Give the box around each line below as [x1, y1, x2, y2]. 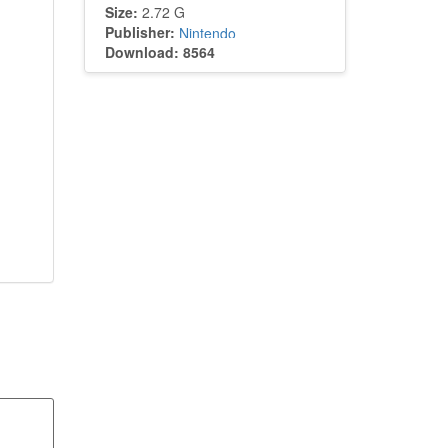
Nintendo [178, 23, 236, 43]
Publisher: [104, 22, 175, 42]
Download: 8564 [104, 42, 215, 62]
